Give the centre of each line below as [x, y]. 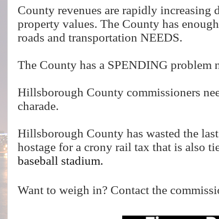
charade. [38, 106]
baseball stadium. [60, 161]
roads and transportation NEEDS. [100, 38]
